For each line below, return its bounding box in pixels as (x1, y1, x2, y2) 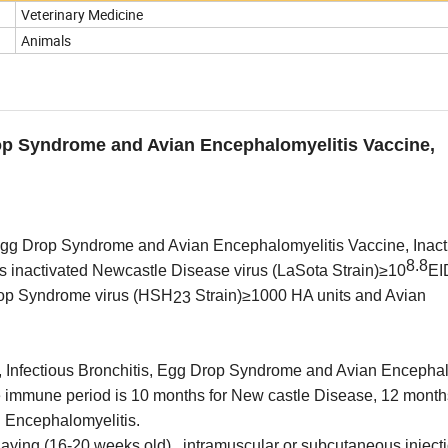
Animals (21, 30, 71, 50)
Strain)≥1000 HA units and (191, 286, 385, 304)
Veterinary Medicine (21, 4, 143, 24)
